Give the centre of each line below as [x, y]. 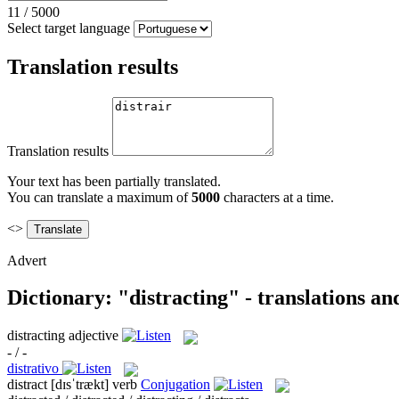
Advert [27, 260]
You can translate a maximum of [99, 197]
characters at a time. [277, 197]
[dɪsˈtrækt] [80, 384]
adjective [94, 336]
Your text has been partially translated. [114, 181]
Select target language [69, 28]
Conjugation [175, 384]
